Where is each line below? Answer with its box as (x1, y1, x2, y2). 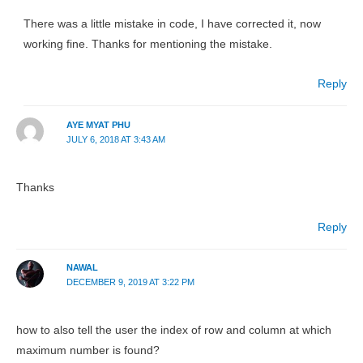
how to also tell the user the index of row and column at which (16, 324, 331, 337)
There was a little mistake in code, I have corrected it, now (23, 18, 322, 31)
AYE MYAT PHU (66, 119, 130, 130)
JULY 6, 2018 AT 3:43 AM (66, 134, 165, 144)
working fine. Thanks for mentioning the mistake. (23, 38, 273, 51)
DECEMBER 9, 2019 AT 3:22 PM (66, 277, 194, 288)
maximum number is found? (16, 344, 160, 357)
